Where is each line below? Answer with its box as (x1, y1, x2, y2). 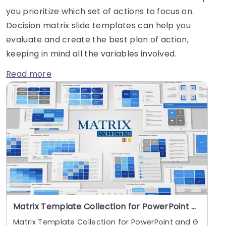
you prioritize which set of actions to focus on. (6, 5, 194, 17)
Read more (6, 68, 51, 80)
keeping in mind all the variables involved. (6, 47, 177, 60)
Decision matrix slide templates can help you (6, 19, 191, 31)
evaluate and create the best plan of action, (6, 33, 189, 45)
